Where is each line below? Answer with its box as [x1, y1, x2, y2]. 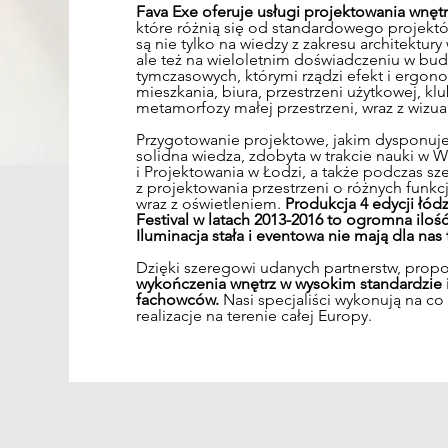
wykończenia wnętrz [135, 274, 280, 293]
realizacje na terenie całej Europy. [135, 306, 376, 325]
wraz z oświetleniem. [135, 194, 285, 213]
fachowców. [135, 290, 219, 309]
